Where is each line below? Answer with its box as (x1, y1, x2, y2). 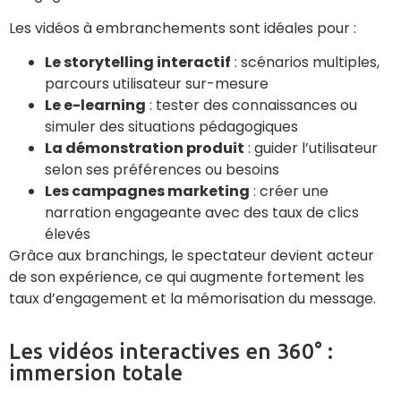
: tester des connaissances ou (146, 95, 357, 116)
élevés (45, 224, 90, 245)
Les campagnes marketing (45, 181, 250, 202)
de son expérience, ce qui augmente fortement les (9, 267, 364, 288)
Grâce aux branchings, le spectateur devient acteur (9, 245, 374, 267)
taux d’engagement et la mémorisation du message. (9, 288, 376, 310)
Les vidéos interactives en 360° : (9, 338, 333, 363)
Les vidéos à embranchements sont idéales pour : (9, 17, 356, 38)
